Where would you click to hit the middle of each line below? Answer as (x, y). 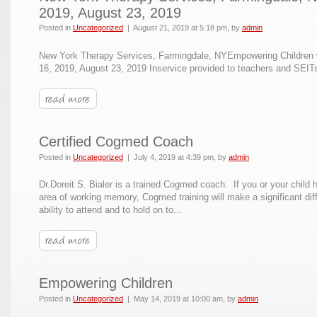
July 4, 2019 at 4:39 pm (174, 157)
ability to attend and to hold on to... (110, 209)
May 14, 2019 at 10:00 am (178, 298)
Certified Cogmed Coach (116, 142)
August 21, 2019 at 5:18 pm (180, 28)
